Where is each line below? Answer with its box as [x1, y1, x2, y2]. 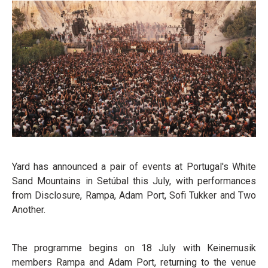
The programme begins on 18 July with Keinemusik [12, 242, 256, 254]
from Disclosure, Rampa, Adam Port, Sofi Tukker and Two [12, 190, 256, 202]
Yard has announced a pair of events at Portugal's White [12, 161, 256, 173]
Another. [12, 204, 45, 216]
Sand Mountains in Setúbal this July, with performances [12, 175, 256, 187]
